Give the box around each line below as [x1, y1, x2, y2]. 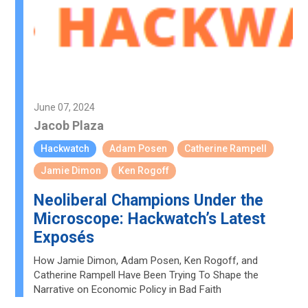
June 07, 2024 [34, 102, 96, 113]
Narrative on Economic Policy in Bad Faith [34, 283, 222, 296]
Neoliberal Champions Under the [34, 191, 264, 210]
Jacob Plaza [34, 118, 104, 133]
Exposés [34, 228, 95, 247]
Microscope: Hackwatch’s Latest [34, 210, 266, 228]
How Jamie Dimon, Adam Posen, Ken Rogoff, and [34, 254, 258, 267]
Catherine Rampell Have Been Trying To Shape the [34, 269, 259, 281]
